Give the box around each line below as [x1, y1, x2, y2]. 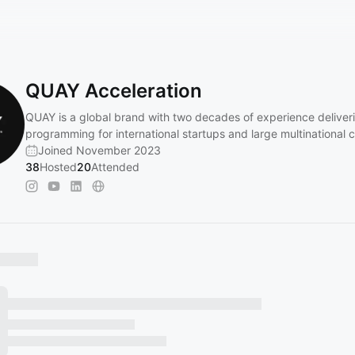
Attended [91, 160, 139, 174]
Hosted [40, 160, 77, 174]
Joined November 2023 [38, 143, 161, 157]
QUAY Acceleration [25, 79, 202, 102]
